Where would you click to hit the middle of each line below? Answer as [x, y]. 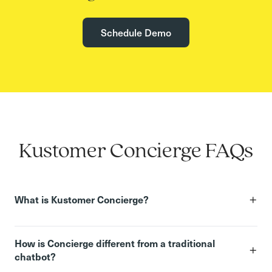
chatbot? [35, 256]
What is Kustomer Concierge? [82, 199]
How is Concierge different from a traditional [115, 243]
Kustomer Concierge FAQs [136, 151]
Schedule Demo [136, 32]
